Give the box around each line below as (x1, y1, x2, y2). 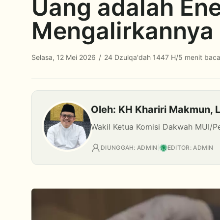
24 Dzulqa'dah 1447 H (102, 53, 176, 61)
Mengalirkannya (31, 16, 214, 45)
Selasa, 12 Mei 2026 (31, 53, 98, 61)
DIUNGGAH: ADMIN (101, 144, 158, 151)
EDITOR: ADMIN (167, 144, 214, 151)
